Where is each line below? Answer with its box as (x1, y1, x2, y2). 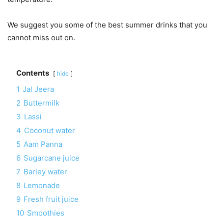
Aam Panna (24, 139, 62, 149)
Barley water (24, 166, 67, 176)
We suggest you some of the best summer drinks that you (7, 20, 207, 29)
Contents (16, 68, 49, 78)
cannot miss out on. (7, 32, 75, 42)
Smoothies (27, 208, 64, 218)
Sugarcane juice (24, 153, 80, 163)
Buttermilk (24, 98, 59, 108)
